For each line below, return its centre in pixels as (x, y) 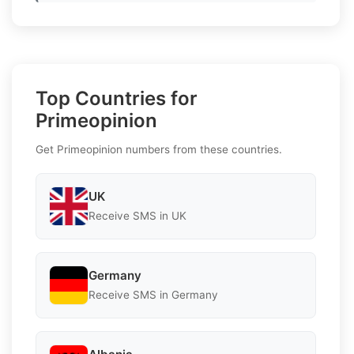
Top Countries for (117, 98)
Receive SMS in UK (137, 216)
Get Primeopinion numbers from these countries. (159, 149)
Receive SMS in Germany (153, 295)
